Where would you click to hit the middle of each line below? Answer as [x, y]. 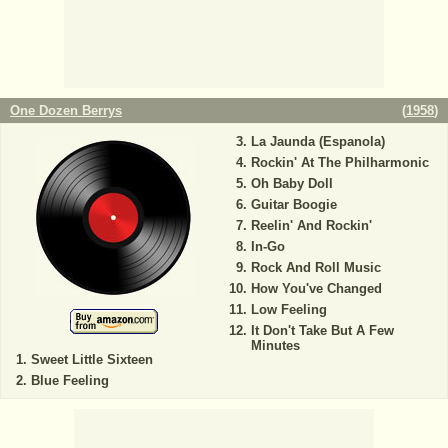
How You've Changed [316, 288]
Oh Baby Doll [291, 183]
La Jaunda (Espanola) [317, 141]
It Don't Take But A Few [322, 330]
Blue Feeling [70, 380]
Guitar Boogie [293, 204]
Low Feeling [288, 309]
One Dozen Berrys [66, 110]
